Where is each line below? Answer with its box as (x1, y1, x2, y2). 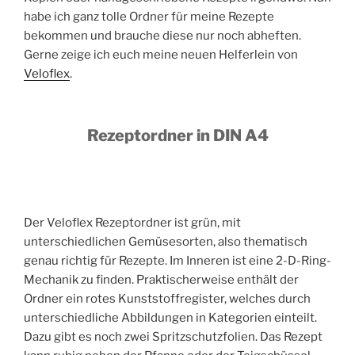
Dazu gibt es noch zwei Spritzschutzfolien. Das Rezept (24, 330, 323, 345)
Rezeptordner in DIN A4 (86, 126, 269, 146)
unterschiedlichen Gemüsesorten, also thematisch (24, 235, 307, 250)
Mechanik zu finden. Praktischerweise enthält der (24, 273, 299, 288)
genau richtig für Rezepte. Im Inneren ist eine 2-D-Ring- (24, 254, 331, 269)
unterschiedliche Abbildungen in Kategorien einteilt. (24, 311, 317, 326)
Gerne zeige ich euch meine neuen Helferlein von (24, 47, 298, 62)
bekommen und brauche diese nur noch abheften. (24, 28, 301, 43)
